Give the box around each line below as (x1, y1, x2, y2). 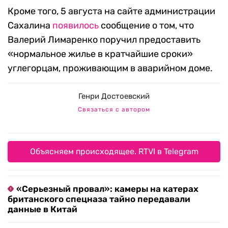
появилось (52, 20, 99, 32)
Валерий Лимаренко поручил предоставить (8, 34, 201, 46)
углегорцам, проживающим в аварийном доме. (8, 63, 213, 74)
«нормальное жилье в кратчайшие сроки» (8, 48, 193, 60)
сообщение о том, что (99, 20, 194, 32)
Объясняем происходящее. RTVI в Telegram (30, 147, 198, 157)
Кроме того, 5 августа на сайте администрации (8, 6, 215, 17)
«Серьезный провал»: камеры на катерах (16, 184, 198, 194)
